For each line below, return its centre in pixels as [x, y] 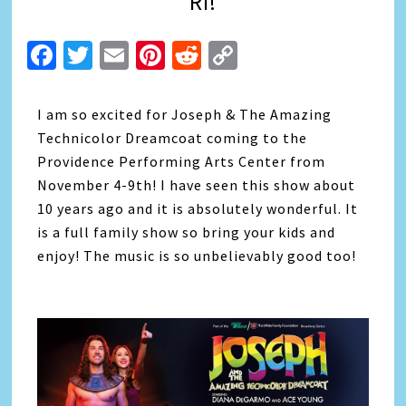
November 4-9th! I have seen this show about [197, 185]
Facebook [118, 55]
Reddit [244, 55]
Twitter [140, 55]
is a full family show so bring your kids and [187, 232]
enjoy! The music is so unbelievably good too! [197, 256]
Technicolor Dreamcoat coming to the [173, 138]
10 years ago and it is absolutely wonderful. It [198, 208]
